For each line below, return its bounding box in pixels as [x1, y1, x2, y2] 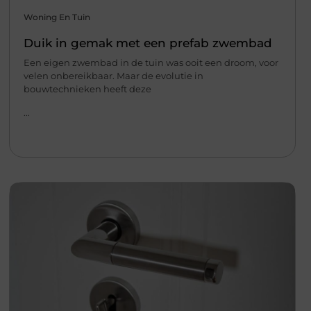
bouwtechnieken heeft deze [23, 83, 151, 95]
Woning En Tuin [23, 12, 90, 23]
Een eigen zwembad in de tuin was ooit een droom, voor [23, 57, 278, 69]
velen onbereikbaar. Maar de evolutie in [23, 70, 203, 82]
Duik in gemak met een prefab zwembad [23, 36, 272, 51]
